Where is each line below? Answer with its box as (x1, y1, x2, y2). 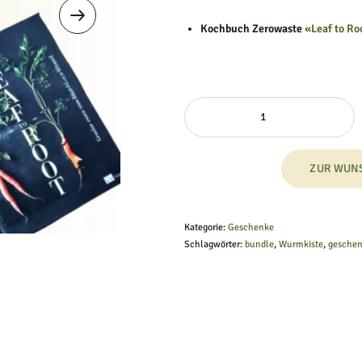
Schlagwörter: (184, 238, 246, 250)
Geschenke (228, 221, 275, 234)
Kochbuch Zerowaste (200, 21, 305, 36)
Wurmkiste (279, 238, 324, 250)
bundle (245, 238, 275, 250)
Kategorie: (184, 221, 229, 234)
